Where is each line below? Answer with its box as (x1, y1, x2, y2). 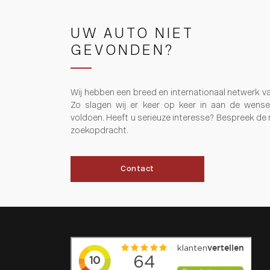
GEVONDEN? (71, 44, 174, 59)
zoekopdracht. (71, 127, 128, 136)
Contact (121, 165, 154, 174)
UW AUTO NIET (71, 27, 194, 42)
